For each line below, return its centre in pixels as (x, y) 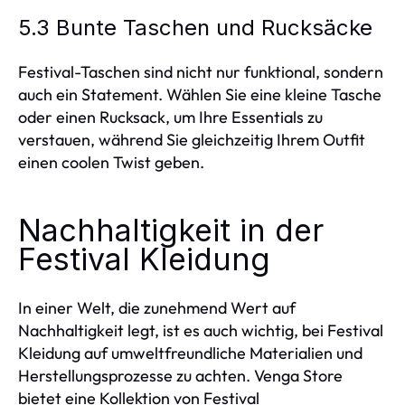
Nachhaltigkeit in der (171, 230)
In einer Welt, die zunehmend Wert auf (157, 308)
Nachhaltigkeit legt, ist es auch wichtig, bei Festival (201, 330)
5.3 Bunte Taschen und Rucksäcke (195, 28)
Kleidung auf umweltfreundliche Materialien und (190, 353)
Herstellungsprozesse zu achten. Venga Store (180, 376)
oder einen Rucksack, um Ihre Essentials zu (170, 117)
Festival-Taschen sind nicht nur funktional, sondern (201, 72)
